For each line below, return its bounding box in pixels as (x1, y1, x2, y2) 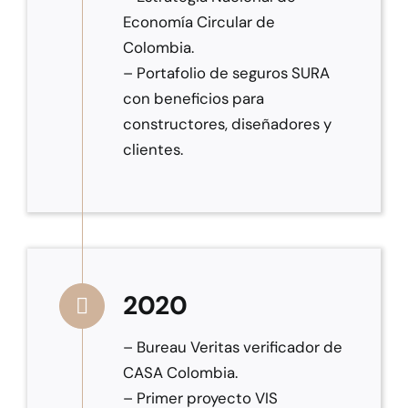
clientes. (122, 139, 183, 160)
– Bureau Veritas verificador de (122, 337, 342, 358)
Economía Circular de (122, 12, 275, 33)
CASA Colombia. (122, 362, 238, 383)
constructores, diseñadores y (122, 114, 331, 135)
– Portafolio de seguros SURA (122, 63, 330, 84)
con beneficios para (122, 88, 264, 109)
